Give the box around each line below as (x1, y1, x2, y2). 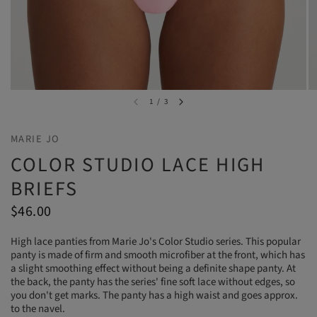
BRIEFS (11, 175, 79, 203)
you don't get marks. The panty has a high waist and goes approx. (11, 288, 298, 303)
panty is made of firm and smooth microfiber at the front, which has (11, 248, 305, 263)
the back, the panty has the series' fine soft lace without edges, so (11, 275, 295, 289)
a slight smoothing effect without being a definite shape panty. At (11, 261, 296, 276)
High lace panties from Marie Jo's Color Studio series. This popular (11, 234, 301, 249)
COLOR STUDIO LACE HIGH (11, 151, 265, 179)
